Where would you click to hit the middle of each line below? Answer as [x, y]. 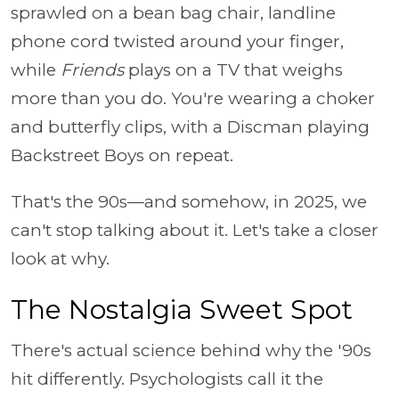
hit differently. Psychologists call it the [167, 379]
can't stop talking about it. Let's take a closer [195, 230]
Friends [92, 69]
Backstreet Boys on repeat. [124, 155]
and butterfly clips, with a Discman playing [190, 126]
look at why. [62, 258]
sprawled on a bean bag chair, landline [173, 12]
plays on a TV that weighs [233, 69]
